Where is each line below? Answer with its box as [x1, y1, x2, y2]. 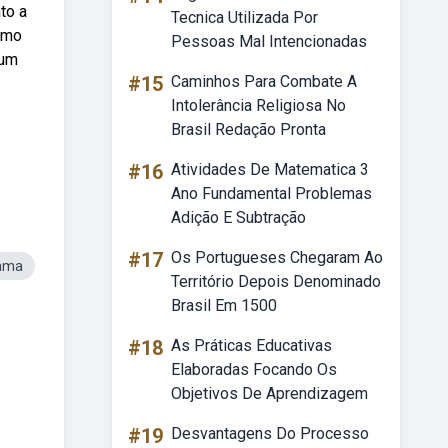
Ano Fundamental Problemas [171, 184, 372, 203]
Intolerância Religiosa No [171, 96, 346, 115]
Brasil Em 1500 [171, 296, 277, 315]
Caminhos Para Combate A [171, 72, 357, 91]
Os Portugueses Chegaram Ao [171, 248, 383, 267]
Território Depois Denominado [171, 272, 381, 291]
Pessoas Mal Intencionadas [171, 32, 367, 51]
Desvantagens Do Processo [171, 424, 369, 443]
